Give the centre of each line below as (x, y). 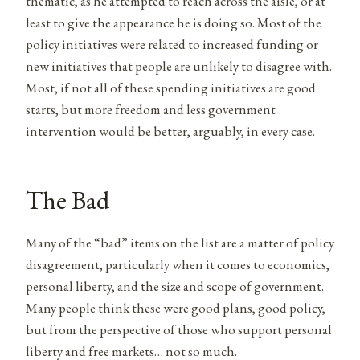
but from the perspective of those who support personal (179, 329)
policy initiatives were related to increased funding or (172, 44)
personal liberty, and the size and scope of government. (175, 286)
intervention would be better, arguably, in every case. (170, 131)
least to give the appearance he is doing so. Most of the (174, 22)
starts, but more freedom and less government (151, 109)
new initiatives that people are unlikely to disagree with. (179, 65)
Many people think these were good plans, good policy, (176, 307)
